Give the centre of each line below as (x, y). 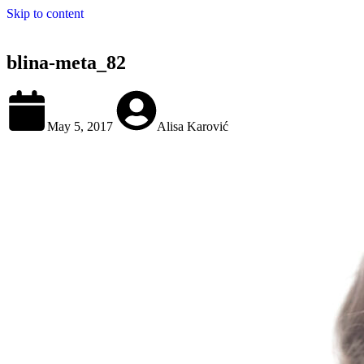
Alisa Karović (193, 126)
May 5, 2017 (82, 126)
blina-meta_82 (66, 62)
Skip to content (45, 13)
